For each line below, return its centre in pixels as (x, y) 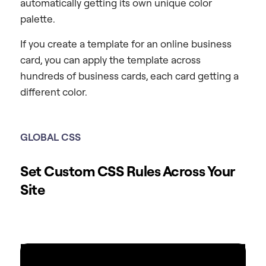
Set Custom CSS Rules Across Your (127, 171)
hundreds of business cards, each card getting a (129, 75)
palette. (38, 19)
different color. (54, 91)
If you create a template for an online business (126, 43)
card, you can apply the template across (110, 59)
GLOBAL (41, 137)
